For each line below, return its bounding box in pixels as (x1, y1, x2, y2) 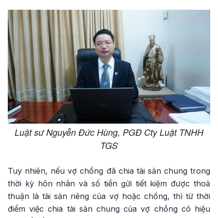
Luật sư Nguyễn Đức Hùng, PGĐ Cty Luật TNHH (15, 126, 203, 138)
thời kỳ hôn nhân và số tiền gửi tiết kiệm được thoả (8, 179, 210, 188)
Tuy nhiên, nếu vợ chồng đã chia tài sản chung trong (8, 166, 210, 176)
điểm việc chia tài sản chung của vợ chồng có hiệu (8, 204, 210, 214)
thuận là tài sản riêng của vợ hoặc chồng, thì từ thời (8, 191, 210, 201)
